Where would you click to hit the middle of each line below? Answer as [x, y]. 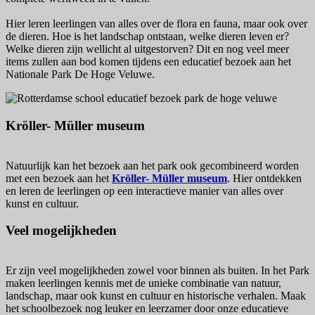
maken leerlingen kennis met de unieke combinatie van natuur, [143, 283]
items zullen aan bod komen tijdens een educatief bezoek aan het [148, 62]
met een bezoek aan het [59, 178]
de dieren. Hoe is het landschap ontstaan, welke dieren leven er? [147, 37]
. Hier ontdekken [264, 178]
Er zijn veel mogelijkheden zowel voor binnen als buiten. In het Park [157, 271]
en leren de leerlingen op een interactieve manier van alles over [144, 191]
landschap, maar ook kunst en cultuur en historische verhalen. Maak [156, 296]
